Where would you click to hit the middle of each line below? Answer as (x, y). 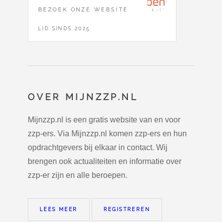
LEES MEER (59, 210)
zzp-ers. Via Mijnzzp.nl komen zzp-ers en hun (107, 134)
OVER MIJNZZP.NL (83, 97)
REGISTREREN (127, 210)
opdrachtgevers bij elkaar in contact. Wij (98, 148)
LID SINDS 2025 (64, 28)
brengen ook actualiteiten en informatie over (105, 162)
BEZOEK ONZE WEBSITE (83, 10)
